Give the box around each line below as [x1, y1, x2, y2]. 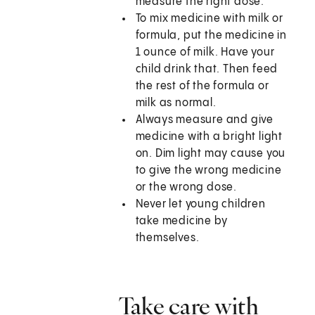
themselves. [135, 232, 200, 245]
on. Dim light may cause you [135, 148, 286, 160]
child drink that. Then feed [135, 63, 278, 76]
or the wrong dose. [135, 181, 238, 194]
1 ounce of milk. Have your [135, 46, 275, 59]
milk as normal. [135, 97, 217, 110]
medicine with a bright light [135, 131, 283, 143]
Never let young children [135, 198, 266, 211]
